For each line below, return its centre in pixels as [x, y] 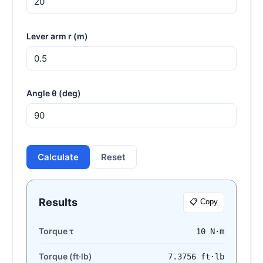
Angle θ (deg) [54, 93]
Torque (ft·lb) [65, 256]
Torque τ [56, 231]
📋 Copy [204, 202]
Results [58, 202]
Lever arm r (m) [57, 36]
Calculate [58, 157]
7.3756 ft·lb [196, 257]
